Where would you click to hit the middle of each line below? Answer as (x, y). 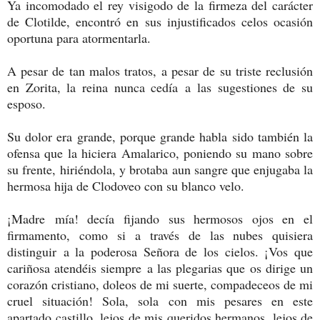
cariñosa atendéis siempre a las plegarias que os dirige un (160, 267)
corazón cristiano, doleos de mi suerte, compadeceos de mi (160, 284)
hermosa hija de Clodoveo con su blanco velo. (126, 185)
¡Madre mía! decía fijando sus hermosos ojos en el (160, 218)
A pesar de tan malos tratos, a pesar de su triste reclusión (160, 70)
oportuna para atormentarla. (79, 37)
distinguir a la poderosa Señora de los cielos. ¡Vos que (160, 251)
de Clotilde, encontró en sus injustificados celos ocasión (160, 21)
